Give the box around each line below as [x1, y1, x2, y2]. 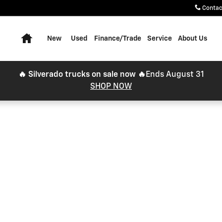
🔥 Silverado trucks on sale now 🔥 [18, 71, 146, 79]
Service [147, 35, 172, 42]
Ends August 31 [145, 71, 204, 79]
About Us [178, 35, 207, 42]
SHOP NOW [90, 83, 132, 91]
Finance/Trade [94, 35, 141, 42]
